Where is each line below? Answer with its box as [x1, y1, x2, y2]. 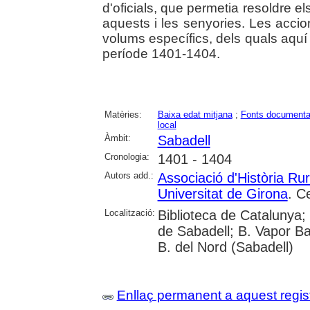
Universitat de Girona [157, 185, 288, 201]
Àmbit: [104, 132, 131, 143]
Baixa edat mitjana [157, 109, 232, 120]
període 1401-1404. [102, 46, 220, 61]
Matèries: [104, 109, 142, 120]
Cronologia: [104, 151, 149, 162]
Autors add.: [104, 170, 154, 181]
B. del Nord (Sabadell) [157, 239, 293, 255]
